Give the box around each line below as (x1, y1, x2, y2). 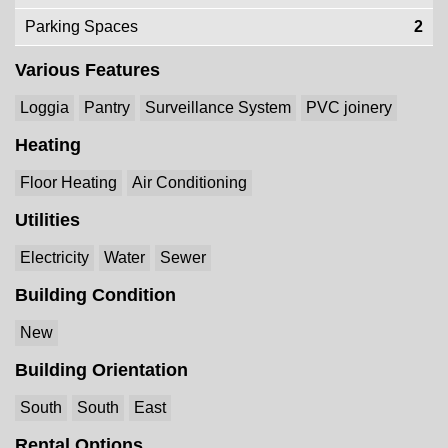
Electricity (20, 249, 89, 266)
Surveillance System (145, 99, 291, 116)
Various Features (15, 60, 160, 80)
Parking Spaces (25, 18, 138, 35)
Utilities (15, 210, 80, 230)
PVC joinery (306, 99, 392, 116)
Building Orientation (15, 360, 188, 380)
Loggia (20, 99, 69, 116)
